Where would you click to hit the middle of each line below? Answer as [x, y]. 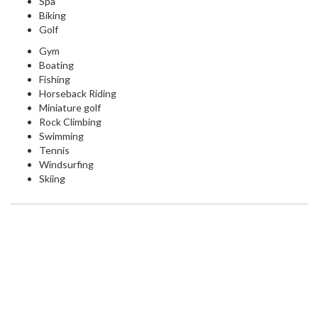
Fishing [55, 79]
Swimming [61, 136]
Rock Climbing [70, 122]
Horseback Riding [78, 94]
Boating [56, 65]
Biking [53, 16]
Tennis [54, 150]
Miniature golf [70, 108]
